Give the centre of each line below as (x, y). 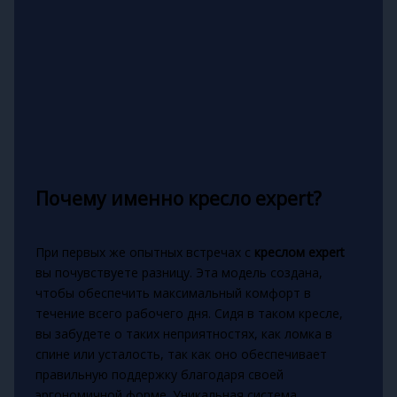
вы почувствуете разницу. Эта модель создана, (179, 272)
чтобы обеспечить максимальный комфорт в (173, 292)
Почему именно (111, 199)
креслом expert (299, 252)
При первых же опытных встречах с (144, 252)
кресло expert (250, 199)
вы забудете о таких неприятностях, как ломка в (183, 333)
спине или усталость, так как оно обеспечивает (181, 354)
